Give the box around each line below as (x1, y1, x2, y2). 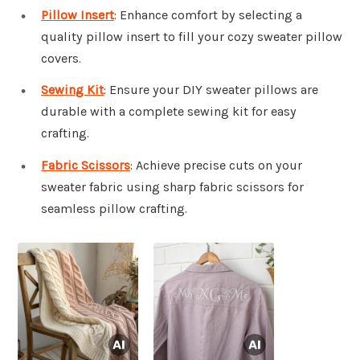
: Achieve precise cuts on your (130, 157, 302, 174)
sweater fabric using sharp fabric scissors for (41, 179, 304, 195)
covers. (41, 50, 81, 66)
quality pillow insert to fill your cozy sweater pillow (41, 28, 342, 44)
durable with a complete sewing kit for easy (41, 104, 297, 120)
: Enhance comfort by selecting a (114, 6, 302, 22)
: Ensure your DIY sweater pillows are (104, 82, 318, 98)
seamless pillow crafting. (41, 201, 187, 217)
